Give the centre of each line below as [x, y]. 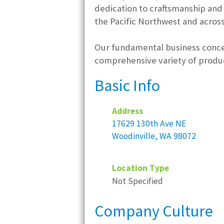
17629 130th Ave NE [149, 123]
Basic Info [127, 85]
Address [127, 111]
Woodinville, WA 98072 [154, 136]
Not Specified [137, 181]
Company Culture [154, 211]
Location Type [140, 168]
